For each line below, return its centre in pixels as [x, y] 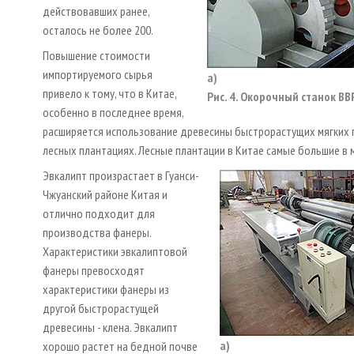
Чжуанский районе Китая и [105, 194]
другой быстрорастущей [101, 308]
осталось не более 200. [98, 30]
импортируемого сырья [98, 74]
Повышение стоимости [96, 55]
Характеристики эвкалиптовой [115, 251]
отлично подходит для [99, 213]
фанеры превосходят [94, 270]
